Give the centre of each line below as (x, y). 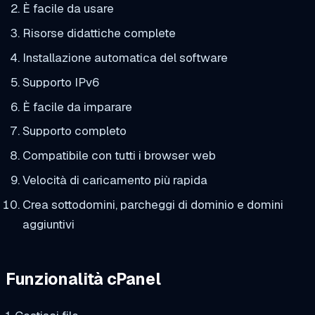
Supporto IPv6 (60, 82)
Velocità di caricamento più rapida (115, 180)
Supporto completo (74, 131)
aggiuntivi (48, 224)
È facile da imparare (77, 107)
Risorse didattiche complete (99, 33)
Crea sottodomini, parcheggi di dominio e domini (153, 204)
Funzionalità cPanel (83, 279)
